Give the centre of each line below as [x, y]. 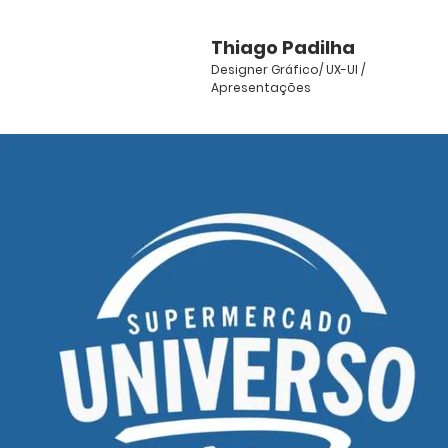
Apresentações [261, 87]
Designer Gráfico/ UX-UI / [288, 69]
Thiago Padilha [283, 47]
